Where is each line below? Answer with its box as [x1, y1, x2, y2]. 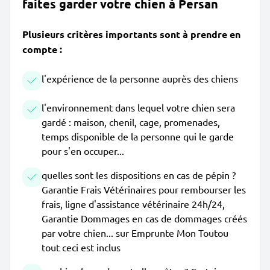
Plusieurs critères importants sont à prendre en [22, 28, 240, 40]
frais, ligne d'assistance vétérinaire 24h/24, [42, 198, 225, 210]
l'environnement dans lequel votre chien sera [42, 101, 235, 113]
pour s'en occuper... [42, 145, 124, 157]
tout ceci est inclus [42, 241, 121, 253]
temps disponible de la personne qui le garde [42, 130, 234, 142]
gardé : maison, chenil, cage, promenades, [42, 116, 220, 128]
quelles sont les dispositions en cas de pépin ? [42, 169, 236, 181]
